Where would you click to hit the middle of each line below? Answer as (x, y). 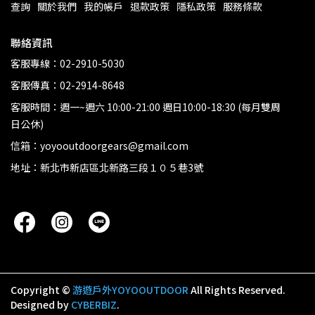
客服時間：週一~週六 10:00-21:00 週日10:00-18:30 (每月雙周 (146, 107)
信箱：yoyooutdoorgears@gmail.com (99, 146)
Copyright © (40, 290)
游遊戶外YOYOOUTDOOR (130, 290)
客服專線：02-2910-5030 (67, 64)
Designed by (41, 305)
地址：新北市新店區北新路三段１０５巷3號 (107, 168)
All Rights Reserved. (238, 290)
